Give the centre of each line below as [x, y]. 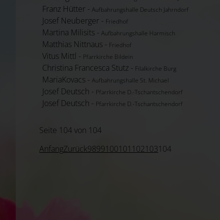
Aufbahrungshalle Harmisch [138, 33]
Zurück [75, 149]
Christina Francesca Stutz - [89, 68]
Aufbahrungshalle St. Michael [130, 81]
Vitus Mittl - [63, 56]
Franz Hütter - [67, 9]
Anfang [51, 149]
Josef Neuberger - [74, 21]
